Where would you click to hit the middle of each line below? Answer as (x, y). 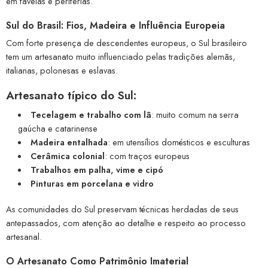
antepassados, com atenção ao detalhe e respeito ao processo (126, 223)
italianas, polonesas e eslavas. (62, 70)
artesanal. (24, 237)
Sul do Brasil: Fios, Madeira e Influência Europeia (115, 25)
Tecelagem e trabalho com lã (91, 115)
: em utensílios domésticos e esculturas (179, 142)
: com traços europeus (147, 156)
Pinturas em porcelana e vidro (92, 184)
